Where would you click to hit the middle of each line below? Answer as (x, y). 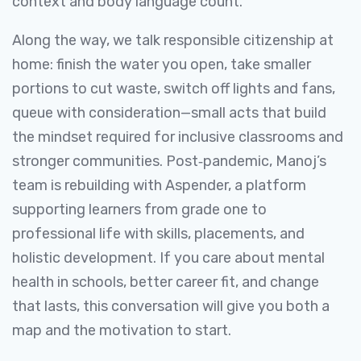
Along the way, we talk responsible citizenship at (173, 40)
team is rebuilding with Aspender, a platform (159, 185)
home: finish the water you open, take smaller (162, 64)
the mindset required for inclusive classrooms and (178, 137)
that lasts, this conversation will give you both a (171, 306)
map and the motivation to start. (122, 330)
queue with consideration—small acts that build (169, 113)
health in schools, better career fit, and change (166, 282)
